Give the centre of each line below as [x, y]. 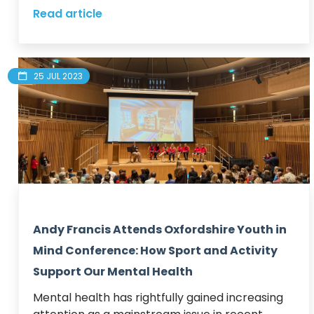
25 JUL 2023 [58, 76]
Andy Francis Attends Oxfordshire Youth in [160, 229]
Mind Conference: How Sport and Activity [155, 250]
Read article [68, 13]
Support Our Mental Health [113, 271]
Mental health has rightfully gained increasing [158, 297]
